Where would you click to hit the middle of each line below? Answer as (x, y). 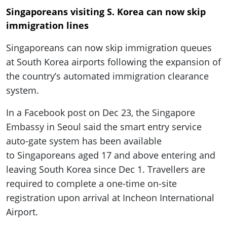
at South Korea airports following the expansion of (113, 62)
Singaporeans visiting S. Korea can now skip (106, 12)
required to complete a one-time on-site (91, 184)
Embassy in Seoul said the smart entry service (104, 127)
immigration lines (47, 26)
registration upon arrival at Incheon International (110, 198)
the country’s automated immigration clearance (107, 76)
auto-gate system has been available (84, 141)
